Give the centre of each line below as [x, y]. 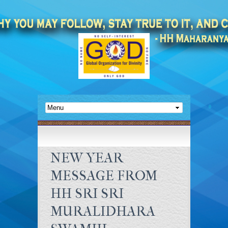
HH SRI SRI [87, 193]
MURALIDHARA [103, 211]
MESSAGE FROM [104, 176]
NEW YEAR [87, 158]
